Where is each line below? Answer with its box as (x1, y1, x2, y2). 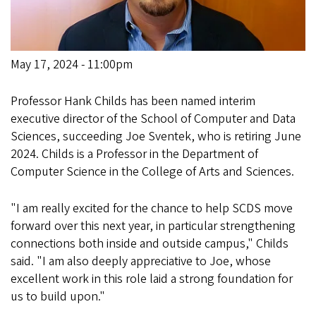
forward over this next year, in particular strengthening (11, 217, 296, 236)
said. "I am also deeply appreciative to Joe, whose (11, 253, 271, 271)
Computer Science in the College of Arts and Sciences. (11, 163, 300, 181)
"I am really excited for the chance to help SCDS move (11, 200, 293, 218)
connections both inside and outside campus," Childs (11, 235, 288, 253)
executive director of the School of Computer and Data (11, 110, 296, 128)
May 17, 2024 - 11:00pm (11, 56, 133, 74)
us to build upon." (11, 288, 105, 306)
